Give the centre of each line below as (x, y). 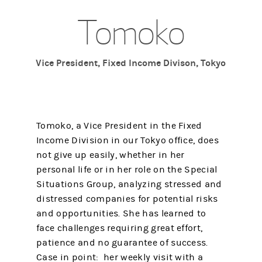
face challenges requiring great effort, (120, 228)
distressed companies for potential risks (127, 199)
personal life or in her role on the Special (127, 169)
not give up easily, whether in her (111, 155)
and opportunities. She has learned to (121, 213)
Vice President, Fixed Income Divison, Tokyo (131, 63)
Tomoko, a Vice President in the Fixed (119, 125)
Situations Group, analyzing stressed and (129, 184)
